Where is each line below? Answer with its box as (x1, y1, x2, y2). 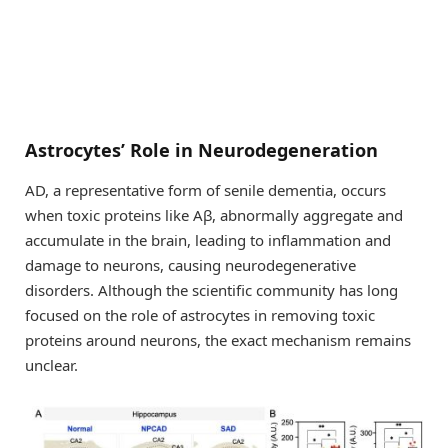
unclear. (25, 354, 78, 375)
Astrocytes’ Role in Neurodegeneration (25, 138, 378, 163)
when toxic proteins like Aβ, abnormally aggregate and (25, 204, 403, 225)
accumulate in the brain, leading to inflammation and (25, 229, 391, 250)
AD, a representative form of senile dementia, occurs (25, 179, 386, 200)
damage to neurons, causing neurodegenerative (25, 254, 356, 275)
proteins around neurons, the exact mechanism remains (25, 329, 411, 350)
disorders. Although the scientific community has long (25, 279, 398, 300)
